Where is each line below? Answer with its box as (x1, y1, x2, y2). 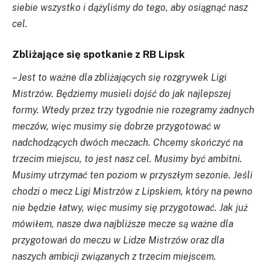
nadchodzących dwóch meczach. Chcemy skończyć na (12, 137, 243, 149)
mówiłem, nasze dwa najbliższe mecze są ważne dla (12, 218, 233, 230)
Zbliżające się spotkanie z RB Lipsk (12, 48, 185, 60)
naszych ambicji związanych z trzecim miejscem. (12, 251, 216, 263)
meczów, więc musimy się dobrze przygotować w (12, 121, 221, 133)
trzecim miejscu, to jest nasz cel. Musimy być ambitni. (12, 153, 242, 165)
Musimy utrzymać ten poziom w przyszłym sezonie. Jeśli (12, 169, 253, 181)
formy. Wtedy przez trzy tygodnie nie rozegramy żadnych (12, 104, 254, 116)
